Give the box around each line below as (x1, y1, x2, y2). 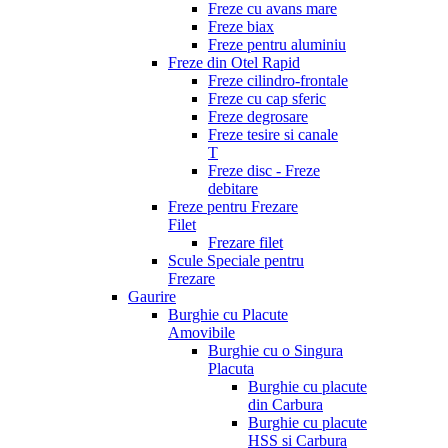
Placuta (208, 360, 254, 377)
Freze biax (208, 18, 274, 35)
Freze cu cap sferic (208, 90, 326, 107)
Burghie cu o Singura (208, 342, 343, 359)
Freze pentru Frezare (168, 198, 298, 215)
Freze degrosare (208, 108, 308, 125)
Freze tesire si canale (208, 126, 338, 143)
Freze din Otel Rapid (168, 54, 300, 71)
